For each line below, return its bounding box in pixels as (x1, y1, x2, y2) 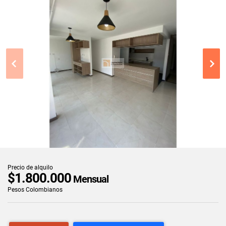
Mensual (71, 173, 108, 185)
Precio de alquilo (8, 163, 53, 171)
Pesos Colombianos (8, 186, 63, 193)
